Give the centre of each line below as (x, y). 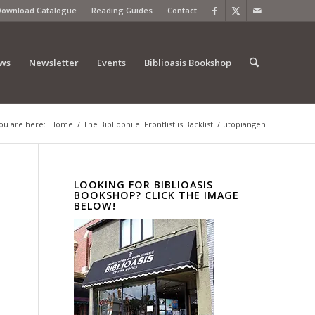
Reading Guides (122, 10)
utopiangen (244, 124)
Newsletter (53, 63)
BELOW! (95, 206)
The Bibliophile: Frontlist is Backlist (148, 124)
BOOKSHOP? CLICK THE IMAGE (157, 195)
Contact (182, 10)
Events (111, 63)
